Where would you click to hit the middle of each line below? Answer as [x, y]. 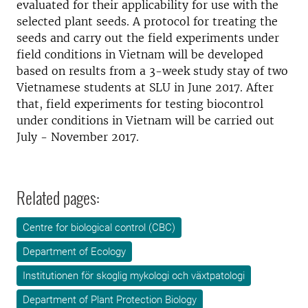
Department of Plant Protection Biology [110, 300]
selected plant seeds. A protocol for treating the [147, 21]
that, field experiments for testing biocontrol [140, 104]
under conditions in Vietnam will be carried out [145, 120]
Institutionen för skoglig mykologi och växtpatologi [134, 276]
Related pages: [58, 197]
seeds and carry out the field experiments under [148, 38]
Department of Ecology [74, 252]
